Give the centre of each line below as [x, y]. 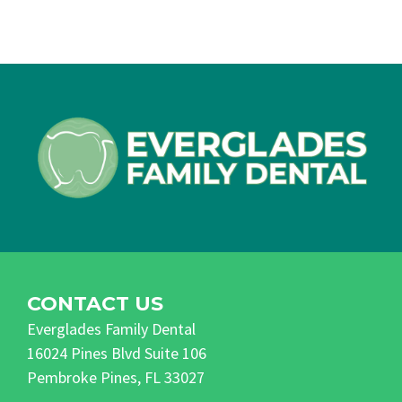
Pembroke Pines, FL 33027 [116, 377]
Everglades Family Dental [111, 328]
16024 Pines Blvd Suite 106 [117, 353]
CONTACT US [95, 303]
